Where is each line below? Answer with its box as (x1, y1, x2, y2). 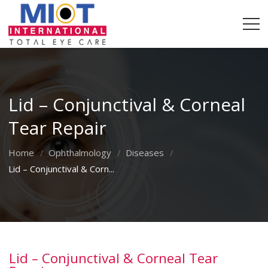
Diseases (126, 147, 165, 159)
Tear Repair (8, 115, 107, 140)
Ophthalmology (48, 147, 112, 159)
